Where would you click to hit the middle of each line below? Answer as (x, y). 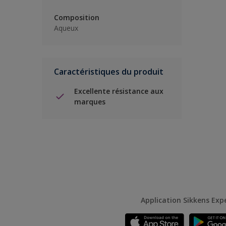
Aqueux (66, 28)
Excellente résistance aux (119, 91)
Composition (77, 17)
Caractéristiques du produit (109, 72)
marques (90, 102)
